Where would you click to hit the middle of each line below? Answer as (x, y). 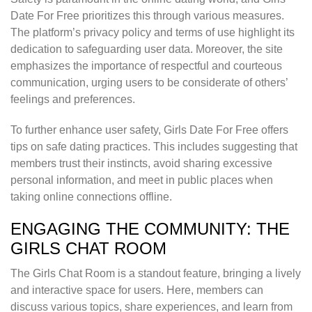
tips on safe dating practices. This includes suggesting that (154, 147)
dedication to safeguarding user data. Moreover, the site (147, 49)
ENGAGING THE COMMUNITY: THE (150, 229)
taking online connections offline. (91, 197)
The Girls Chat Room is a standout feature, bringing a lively (156, 274)
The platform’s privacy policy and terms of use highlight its (153, 33)
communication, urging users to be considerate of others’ (149, 83)
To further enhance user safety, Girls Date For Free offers (149, 130)
